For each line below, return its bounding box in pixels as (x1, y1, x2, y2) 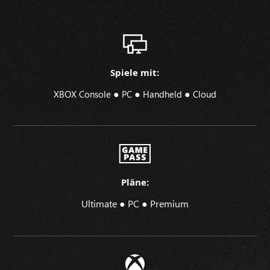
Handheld (142, 88, 184, 101)
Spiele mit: (110, 66, 160, 79)
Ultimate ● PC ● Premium (81, 197, 189, 210)
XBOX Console (53, 88, 113, 101)
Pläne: (121, 176, 149, 189)
